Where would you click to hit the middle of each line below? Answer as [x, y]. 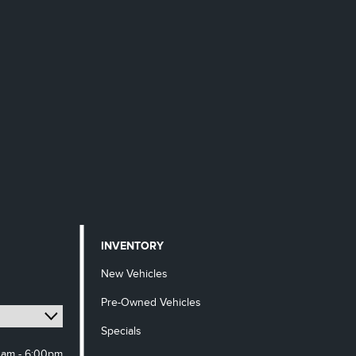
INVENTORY [133, 246]
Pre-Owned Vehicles [151, 302]
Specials [122, 331]
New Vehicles [135, 274]
